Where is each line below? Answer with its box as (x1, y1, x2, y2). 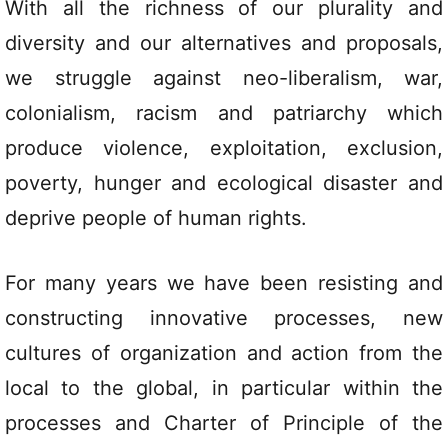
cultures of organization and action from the (5, 341, 443, 365)
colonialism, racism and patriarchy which (5, 101, 443, 125)
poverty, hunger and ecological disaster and (5, 171, 443, 195)
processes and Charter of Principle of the (5, 411, 443, 435)
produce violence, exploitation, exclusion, (5, 136, 443, 160)
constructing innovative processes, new (5, 306, 443, 330)
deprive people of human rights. (5, 206, 307, 230)
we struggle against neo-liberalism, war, (5, 66, 443, 90)
